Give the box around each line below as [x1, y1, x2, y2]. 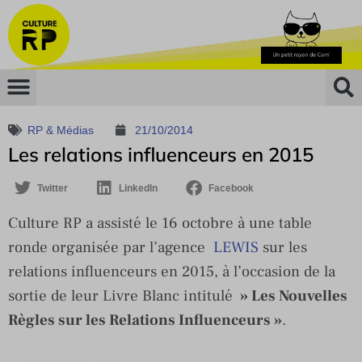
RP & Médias [27, 123, 94, 137]
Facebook [208, 182, 254, 194]
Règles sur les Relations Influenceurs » [8, 309, 282, 330]
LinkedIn [119, 182, 158, 194]
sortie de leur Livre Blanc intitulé [8, 285, 237, 305]
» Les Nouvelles [237, 285, 347, 305]
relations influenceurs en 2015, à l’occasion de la [8, 261, 335, 281]
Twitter [37, 182, 68, 194]
